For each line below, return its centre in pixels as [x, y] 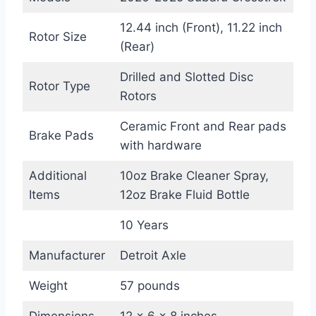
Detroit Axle [153, 256]
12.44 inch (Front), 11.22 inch [201, 28]
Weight [48, 286]
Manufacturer [67, 256]
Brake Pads [61, 136]
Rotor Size [57, 37]
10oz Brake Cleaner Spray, [194, 176]
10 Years [144, 225]
